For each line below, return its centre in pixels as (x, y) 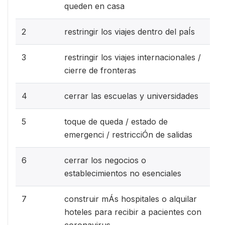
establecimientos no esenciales (123, 173)
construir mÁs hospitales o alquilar (131, 199)
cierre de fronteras (100, 70)
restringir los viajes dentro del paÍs (130, 31)
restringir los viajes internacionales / (133, 57)
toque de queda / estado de (116, 121)
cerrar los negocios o (105, 160)
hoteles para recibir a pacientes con (133, 212)
